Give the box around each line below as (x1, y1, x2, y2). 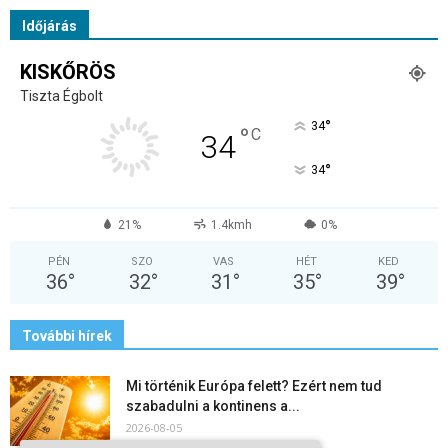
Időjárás (22, 17, 77, 34)
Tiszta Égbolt (20, 87, 103, 104)
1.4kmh (210, 217, 252, 232)
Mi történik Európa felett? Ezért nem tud (126, 377, 382, 394)
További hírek (22, 327, 112, 344)
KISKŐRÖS (20, 59, 116, 84)
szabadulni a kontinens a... (126, 397, 300, 414)
